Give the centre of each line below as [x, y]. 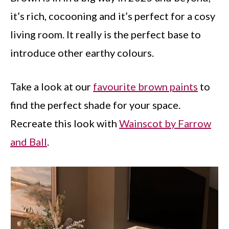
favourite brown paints [145, 86]
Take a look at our [52, 86]
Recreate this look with [65, 123]
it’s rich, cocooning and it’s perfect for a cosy [113, 16]
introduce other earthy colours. [82, 53]
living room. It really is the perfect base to [106, 34]
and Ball [29, 142]
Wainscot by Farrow [165, 123]
